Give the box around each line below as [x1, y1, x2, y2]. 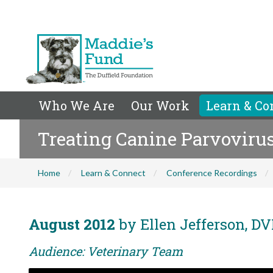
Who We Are [38, 97, 115, 113]
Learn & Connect [81, 168, 146, 178]
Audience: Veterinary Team [29, 243, 183, 259]
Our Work [131, 97, 190, 113]
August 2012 [29, 214, 115, 234]
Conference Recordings [166, 168, 257, 178]
